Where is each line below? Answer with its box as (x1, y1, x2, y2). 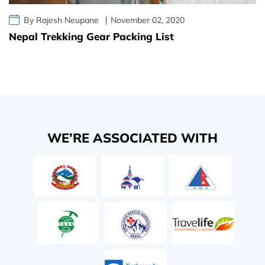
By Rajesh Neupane (24, 15, 99, 26)
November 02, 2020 (111, 15, 185, 26)
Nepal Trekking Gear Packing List (9, 30, 174, 43)
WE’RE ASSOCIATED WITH (47, 130, 218, 146)
